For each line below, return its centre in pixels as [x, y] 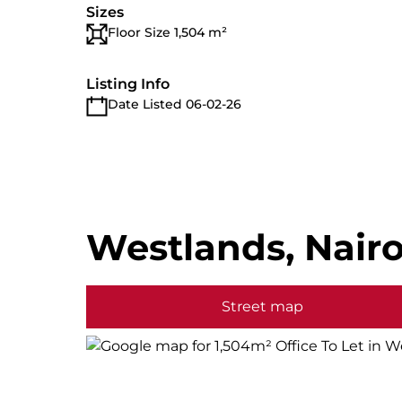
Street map [262, 306]
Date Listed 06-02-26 [175, 104]
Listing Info [128, 84]
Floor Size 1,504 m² [167, 32]
